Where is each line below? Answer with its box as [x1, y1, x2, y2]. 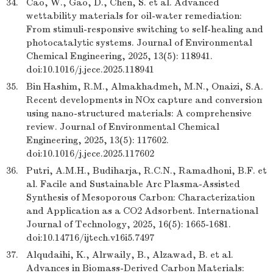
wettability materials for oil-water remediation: [26, 10, 242, 21]
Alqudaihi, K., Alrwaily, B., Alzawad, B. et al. [26, 249, 233, 260]
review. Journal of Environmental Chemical [26, 121, 219, 132]
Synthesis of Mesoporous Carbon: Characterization [26, 192, 255, 203]
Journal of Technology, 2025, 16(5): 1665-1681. [26, 219, 231, 230]
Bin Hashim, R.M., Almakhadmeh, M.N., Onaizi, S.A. [26, 81, 263, 92]
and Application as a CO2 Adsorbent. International [26, 205, 258, 216]
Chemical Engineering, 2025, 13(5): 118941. [26, 51, 213, 62]
